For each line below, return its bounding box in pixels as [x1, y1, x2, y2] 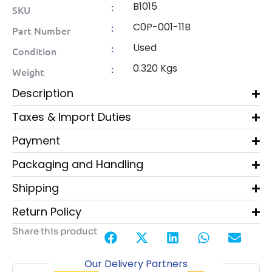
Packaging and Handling [12, 157, 143, 172]
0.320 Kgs [132, 61, 177, 76]
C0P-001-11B [132, 20, 191, 35]
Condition [12, 44, 56, 58]
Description [12, 86, 73, 101]
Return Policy [12, 204, 81, 220]
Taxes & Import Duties [12, 109, 131, 125]
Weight [12, 65, 44, 79]
